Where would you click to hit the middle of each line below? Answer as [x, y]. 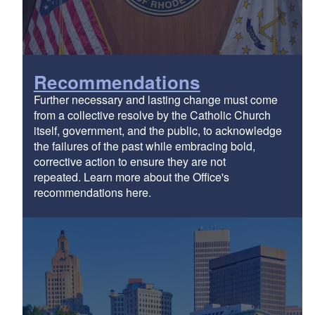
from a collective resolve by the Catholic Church [152, 115]
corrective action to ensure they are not [129, 161]
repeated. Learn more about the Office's [131, 176]
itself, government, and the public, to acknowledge [157, 130]
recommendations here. [92, 192]
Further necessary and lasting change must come [155, 99]
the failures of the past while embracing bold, [144, 146]
